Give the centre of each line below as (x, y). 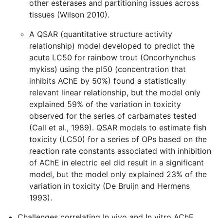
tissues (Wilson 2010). (69, 15)
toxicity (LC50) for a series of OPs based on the (118, 139)
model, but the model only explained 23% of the (118, 174)
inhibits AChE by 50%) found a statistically (108, 81)
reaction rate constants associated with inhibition (120, 151)
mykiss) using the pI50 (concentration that (108, 69)
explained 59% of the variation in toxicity (105, 104)
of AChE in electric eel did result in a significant (117, 163)
